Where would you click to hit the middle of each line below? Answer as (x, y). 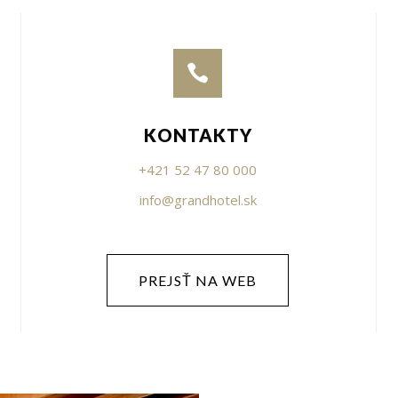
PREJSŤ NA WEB (198, 280)
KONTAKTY (198, 135)
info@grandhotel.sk (198, 199)
